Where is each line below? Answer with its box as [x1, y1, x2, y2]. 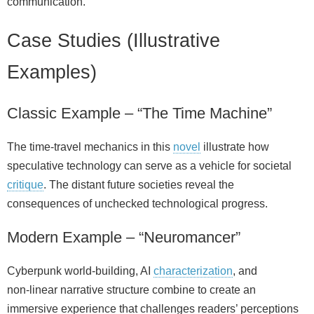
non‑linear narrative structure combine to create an [7, 283, 256, 296]
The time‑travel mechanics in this [7, 140, 173, 153]
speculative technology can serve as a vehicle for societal [7, 159, 292, 172]
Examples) [7, 60, 97, 83]
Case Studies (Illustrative [7, 29, 220, 51]
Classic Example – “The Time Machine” [7, 104, 272, 122]
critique [7, 178, 43, 191]
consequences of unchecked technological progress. [7, 197, 268, 210]
